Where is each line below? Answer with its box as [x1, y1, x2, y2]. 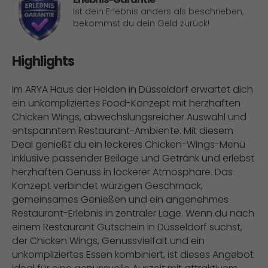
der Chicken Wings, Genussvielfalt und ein [12, 234, 205, 248]
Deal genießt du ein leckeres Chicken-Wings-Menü [12, 138, 245, 151]
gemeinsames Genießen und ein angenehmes [12, 193, 229, 206]
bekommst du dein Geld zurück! [73, 17, 209, 29]
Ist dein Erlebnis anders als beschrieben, [73, 5, 243, 17]
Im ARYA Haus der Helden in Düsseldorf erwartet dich [12, 83, 253, 96]
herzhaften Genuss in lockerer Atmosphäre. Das [12, 165, 233, 179]
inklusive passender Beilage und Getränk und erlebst [12, 151, 254, 165]
